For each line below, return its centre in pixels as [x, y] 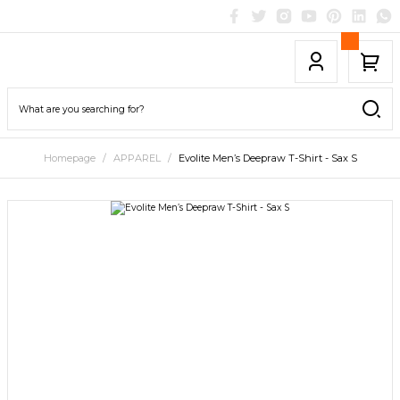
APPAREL [137, 158]
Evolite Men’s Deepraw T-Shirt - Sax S [267, 158]
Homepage [69, 158]
